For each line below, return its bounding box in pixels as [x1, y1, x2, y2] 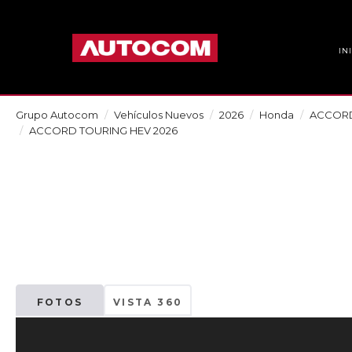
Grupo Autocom [16, 108, 98, 121]
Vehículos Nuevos [114, 108, 203, 121]
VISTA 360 [112, 296, 183, 309]
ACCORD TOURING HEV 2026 [29, 124, 178, 137]
